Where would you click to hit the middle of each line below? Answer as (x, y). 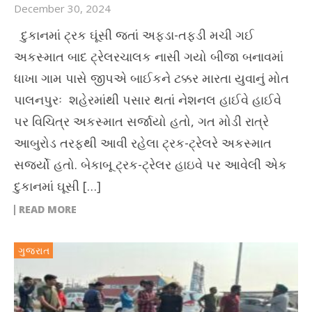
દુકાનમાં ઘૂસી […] (57, 186)
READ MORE (48, 210)
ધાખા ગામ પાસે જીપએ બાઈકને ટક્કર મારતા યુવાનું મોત (151, 78)
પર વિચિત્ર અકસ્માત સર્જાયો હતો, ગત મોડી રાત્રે (141, 122)
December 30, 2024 (62, 9)
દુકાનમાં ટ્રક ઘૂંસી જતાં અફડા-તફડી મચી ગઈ (134, 35)
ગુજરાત (34, 251)
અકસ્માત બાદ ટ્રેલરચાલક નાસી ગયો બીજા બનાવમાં (149, 57)
